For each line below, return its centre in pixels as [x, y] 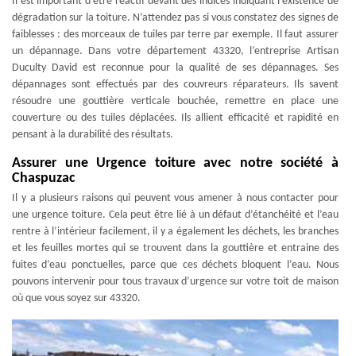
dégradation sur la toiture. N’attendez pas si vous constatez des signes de [175, 17]
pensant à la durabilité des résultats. [93, 134]
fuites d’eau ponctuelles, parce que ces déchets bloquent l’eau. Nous [175, 265]
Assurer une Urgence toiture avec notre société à [175, 163]
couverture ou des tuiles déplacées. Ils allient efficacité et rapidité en [175, 118]
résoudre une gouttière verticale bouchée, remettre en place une [175, 101]
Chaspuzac [44, 178]
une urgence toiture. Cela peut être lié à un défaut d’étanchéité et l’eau [175, 215]
